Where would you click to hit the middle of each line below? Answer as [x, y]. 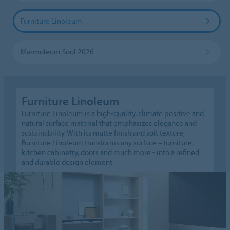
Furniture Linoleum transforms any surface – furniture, [108, 142]
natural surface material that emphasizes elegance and [109, 123]
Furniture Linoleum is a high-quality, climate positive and [113, 113]
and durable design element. [68, 162]
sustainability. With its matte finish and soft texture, [103, 132]
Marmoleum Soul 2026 [57, 51]
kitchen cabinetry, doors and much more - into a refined [111, 152]
